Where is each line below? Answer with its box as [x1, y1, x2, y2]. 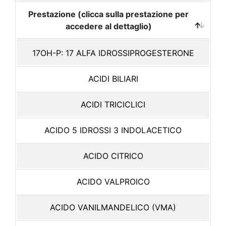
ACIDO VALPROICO [76, 177, 150, 187]
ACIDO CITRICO [83, 151, 143, 161]
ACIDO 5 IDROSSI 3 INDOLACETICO [44, 125, 182, 135]
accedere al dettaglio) [65, 21, 152, 31]
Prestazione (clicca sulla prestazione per [28, 9, 189, 19]
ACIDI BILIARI [88, 74, 138, 84]
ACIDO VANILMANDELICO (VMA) [50, 202, 176, 212]
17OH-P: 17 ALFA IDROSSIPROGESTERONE [32, 48, 194, 58]
